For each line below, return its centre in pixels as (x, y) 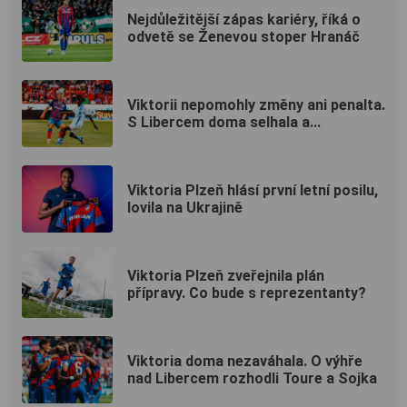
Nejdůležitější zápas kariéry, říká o (244, 20)
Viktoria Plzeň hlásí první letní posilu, (253, 191)
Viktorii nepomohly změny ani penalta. (256, 105)
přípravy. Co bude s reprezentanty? (247, 293)
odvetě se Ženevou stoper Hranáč (243, 37)
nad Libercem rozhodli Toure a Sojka (252, 379)
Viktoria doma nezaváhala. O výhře (245, 362)
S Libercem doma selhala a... (224, 123)
